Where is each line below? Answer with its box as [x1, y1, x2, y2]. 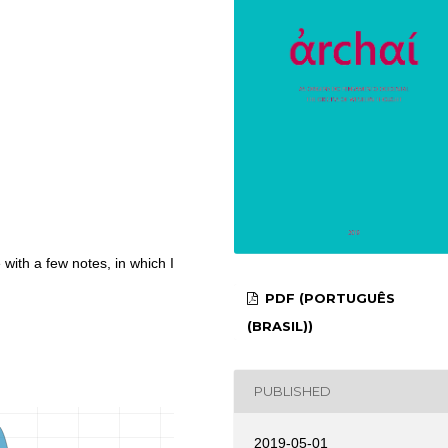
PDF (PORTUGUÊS [261, 289, 396, 306]
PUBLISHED [254, 383, 332, 400]
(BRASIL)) [247, 317, 314, 334]
